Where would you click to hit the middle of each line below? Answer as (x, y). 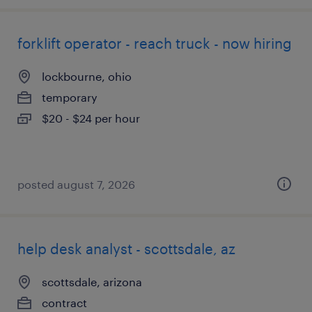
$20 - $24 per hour (91, 118)
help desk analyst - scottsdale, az (126, 249)
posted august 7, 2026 (76, 184)
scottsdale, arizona (92, 282)
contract (64, 303)
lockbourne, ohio (87, 76)
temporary (70, 97)
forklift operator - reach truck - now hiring (155, 43)
